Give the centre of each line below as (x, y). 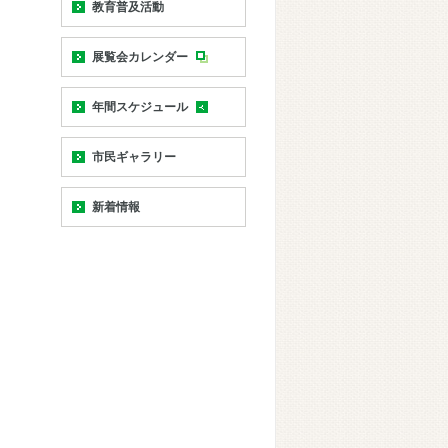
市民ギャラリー (134, 157)
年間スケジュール (140, 107)
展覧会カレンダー (140, 57)
